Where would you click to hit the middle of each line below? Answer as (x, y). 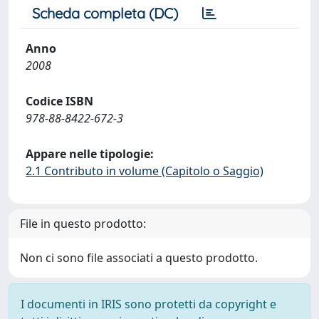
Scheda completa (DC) (105, 13)
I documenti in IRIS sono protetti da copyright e (148, 304)
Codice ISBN (59, 101)
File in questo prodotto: (83, 224)
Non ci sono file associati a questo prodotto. (139, 258)
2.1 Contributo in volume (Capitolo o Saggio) (145, 171)
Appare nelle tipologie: (90, 154)
